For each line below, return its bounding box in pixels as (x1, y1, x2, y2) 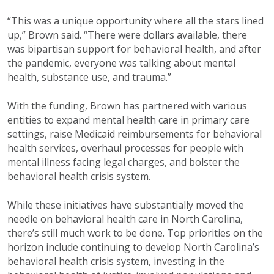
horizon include (7, 240, 78, 254)
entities (7, 113, 42, 127)
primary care (191, 113, 250, 127)
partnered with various (142, 98, 247, 113)
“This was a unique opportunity (7, 13, 152, 28)
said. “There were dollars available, (61, 28, 220, 42)
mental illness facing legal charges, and (7, 155, 187, 169)
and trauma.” (113, 70, 171, 84)
